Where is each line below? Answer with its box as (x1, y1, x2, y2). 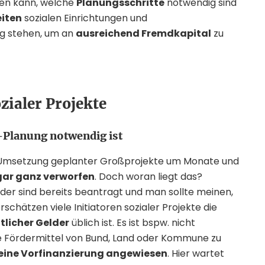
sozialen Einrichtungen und (22, 11, 147, 25)
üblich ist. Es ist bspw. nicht (69, 216, 195, 230)
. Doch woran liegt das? (95, 170, 202, 183)
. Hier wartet (167, 247, 224, 260)
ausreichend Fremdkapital (76, 27, 211, 40)
